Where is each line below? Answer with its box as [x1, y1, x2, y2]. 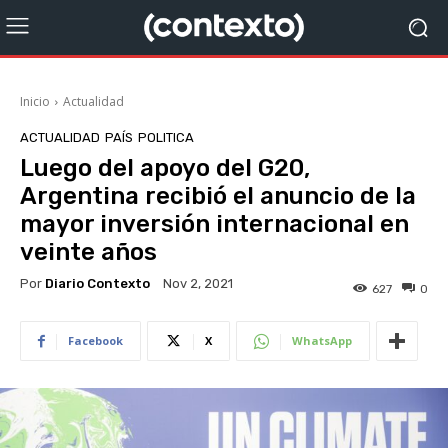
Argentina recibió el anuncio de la [20, 182, 416, 210]
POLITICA [138, 130, 194, 145]
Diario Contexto [45, 275, 150, 291]
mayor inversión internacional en [20, 210, 409, 238]
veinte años [20, 238, 157, 266]
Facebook [68, 333, 123, 349]
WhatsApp [292, 333, 352, 349]
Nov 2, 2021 [163, 276, 233, 292]
